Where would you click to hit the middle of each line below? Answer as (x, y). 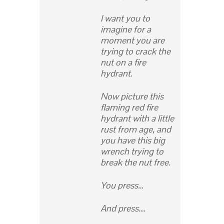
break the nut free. (135, 162)
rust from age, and (136, 129)
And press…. (123, 208)
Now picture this (132, 96)
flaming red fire (129, 107)
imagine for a (126, 29)
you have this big (133, 140)
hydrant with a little (137, 118)
